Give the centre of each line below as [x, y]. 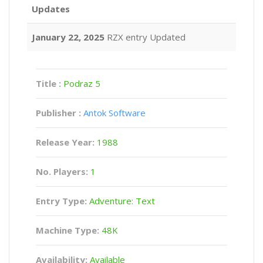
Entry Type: [61, 201]
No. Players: [63, 171]
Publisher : [58, 113]
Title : [50, 83]
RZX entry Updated [145, 37]
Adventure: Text [121, 201]
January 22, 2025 [68, 37]
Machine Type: [68, 230]
